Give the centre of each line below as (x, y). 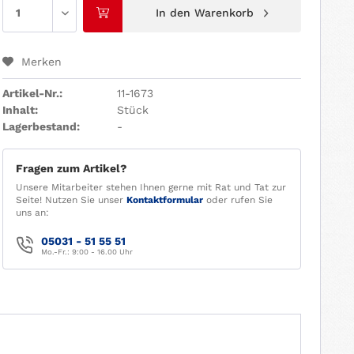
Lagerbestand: (41, 126)
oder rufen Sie (237, 200)
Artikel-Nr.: (32, 93)
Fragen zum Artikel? (71, 168)
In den (173, 12)
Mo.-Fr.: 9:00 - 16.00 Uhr (87, 251)
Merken (41, 61)
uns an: (32, 212)
